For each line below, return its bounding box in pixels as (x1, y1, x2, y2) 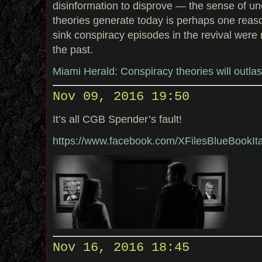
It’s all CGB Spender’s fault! (53, 112, 182, 125)
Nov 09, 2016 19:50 (53, 89, 189, 105)
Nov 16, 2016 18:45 (53, 240, 189, 255)
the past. (53, 43, 93, 56)
